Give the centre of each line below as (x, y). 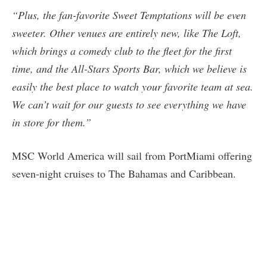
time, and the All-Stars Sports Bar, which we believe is (129, 68)
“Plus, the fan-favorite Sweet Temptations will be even (129, 15)
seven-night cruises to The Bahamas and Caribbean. (124, 173)
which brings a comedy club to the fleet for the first (122, 50)
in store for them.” (52, 122)
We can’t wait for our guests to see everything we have (129, 104)
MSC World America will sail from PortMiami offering (132, 155)
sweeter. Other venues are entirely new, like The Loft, (127, 32)
